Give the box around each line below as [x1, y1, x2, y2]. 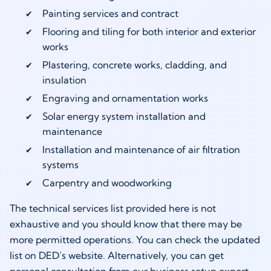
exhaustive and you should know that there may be [10, 217, 242, 230]
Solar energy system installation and [42, 109, 206, 122]
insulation [42, 73, 89, 86]
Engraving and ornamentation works [42, 91, 211, 104]
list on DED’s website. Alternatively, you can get [10, 249, 224, 261]
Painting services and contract [42, 7, 181, 19]
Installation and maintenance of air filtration [42, 143, 240, 155]
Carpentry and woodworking [42, 176, 172, 189]
